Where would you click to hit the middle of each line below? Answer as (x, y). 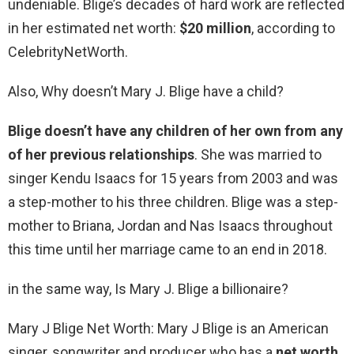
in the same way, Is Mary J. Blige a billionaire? (148, 289)
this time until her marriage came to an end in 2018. (168, 250)
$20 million (215, 28)
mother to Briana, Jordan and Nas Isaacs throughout (170, 226)
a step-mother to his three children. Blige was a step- (173, 202)
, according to (293, 28)
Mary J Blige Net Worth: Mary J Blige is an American (168, 329)
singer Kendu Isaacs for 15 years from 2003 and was (173, 179)
